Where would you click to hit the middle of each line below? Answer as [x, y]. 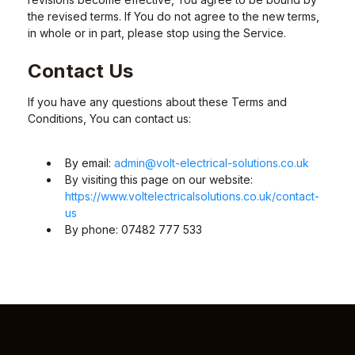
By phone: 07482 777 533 [134, 229]
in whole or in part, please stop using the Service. [157, 33]
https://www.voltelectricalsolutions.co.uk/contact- [192, 196]
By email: [90, 163]
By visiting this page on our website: [159, 179]
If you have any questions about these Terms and [157, 102]
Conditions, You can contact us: [109, 118]
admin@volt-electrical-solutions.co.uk [212, 163]
